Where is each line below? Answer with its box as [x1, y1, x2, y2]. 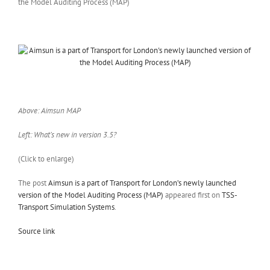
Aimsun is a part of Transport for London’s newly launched [48, 178, 236, 189]
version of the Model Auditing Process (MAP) [18, 190, 163, 201]
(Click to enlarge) [18, 154, 74, 165]
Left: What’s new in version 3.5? [18, 130, 116, 140]
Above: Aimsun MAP [18, 105, 81, 116]
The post [18, 178, 48, 189]
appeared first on [163, 190, 222, 201]
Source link [18, 226, 55, 237]
